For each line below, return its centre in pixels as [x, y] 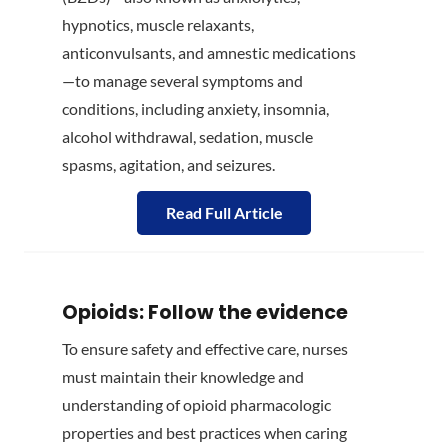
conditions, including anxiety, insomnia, [195, 108]
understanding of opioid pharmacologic [196, 405]
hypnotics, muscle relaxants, [158, 24]
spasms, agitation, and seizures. [168, 164]
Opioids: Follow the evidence [205, 313]
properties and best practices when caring [204, 433]
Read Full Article [224, 213]
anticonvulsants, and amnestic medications [209, 52]
